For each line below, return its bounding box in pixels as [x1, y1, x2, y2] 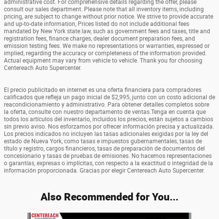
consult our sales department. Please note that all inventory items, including [4, 6, 204, 13]
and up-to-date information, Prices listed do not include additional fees [4, 21, 189, 28]
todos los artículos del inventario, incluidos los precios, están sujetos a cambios [4, 116, 213, 123]
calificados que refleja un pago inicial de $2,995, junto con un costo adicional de [4, 94, 215, 101]
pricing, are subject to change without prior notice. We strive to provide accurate [4, 13, 213, 21]
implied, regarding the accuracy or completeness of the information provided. [4, 50, 207, 57]
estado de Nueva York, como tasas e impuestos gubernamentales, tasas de [4, 138, 202, 145]
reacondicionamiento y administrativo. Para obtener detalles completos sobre [4, 101, 209, 109]
